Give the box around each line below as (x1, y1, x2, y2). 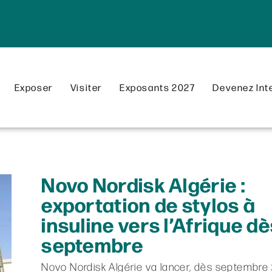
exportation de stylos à (41, 191, 256, 218)
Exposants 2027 (120, 81, 195, 93)
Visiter (70, 81, 103, 93)
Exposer (14, 81, 53, 93)
